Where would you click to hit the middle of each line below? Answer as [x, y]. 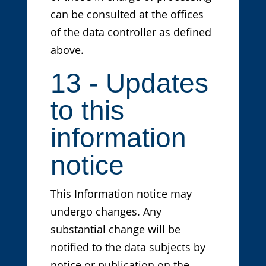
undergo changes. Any [106, 212]
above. [67, 50]
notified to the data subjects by [128, 247]
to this [87, 111]
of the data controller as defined [131, 32]
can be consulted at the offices [127, 15]
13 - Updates [129, 83]
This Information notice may [121, 194]
